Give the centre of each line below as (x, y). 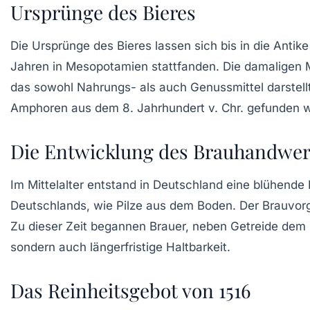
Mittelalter (56, 184)
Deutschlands (48, 205)
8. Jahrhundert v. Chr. (183, 108)
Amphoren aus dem (66, 108)
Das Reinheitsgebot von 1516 (130, 290)
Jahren (30, 66)
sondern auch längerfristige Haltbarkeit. (120, 247)
